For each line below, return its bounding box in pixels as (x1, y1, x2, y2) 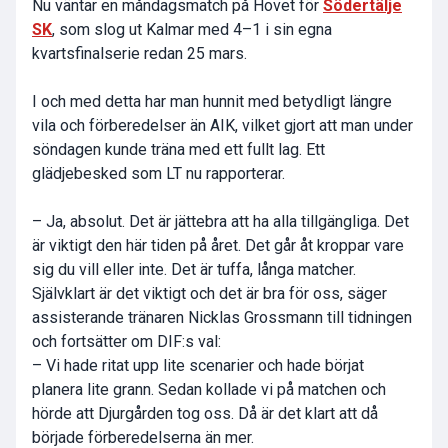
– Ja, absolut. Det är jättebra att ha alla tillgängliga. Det (32, 212, 409, 232)
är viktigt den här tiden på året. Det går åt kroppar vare (32, 236, 404, 256)
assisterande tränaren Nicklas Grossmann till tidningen (32, 308, 412, 328)
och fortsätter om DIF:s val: (32, 332, 221, 352)
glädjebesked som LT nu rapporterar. (32, 164, 285, 184)
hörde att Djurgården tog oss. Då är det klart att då (32, 404, 378, 424)
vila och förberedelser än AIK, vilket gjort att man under (32, 116, 413, 136)
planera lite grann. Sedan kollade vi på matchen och (32, 380, 386, 400)
